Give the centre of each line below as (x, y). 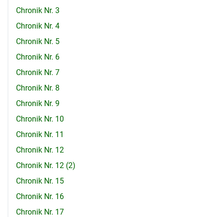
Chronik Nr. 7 (38, 73)
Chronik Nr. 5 (38, 42)
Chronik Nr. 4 (38, 26)
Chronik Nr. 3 (38, 11)
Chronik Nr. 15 (40, 181)
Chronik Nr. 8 (38, 88)
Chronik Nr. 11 (40, 135)
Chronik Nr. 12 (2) (46, 166)
